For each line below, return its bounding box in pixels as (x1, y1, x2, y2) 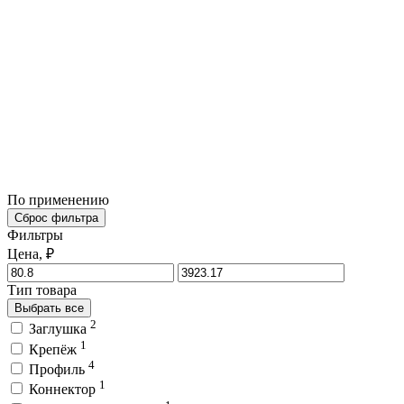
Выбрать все (14, 300, 84, 315)
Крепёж (29, 341, 80, 357)
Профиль (29, 361, 88, 377)
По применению (7, 191, 113, 207)
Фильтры (7, 226, 63, 243)
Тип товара (7, 281, 77, 298)
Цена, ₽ (7, 245, 54, 262)
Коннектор (29, 381, 99, 398)
